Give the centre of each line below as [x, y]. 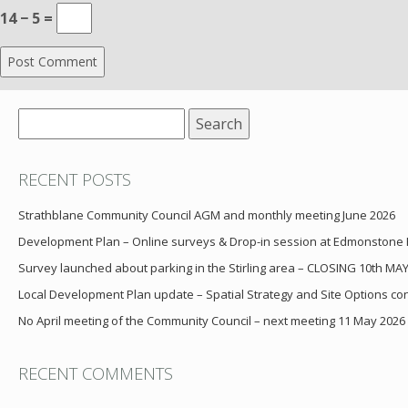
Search [41, 121]
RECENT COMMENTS [96, 373]
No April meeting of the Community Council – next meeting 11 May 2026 [212, 321]
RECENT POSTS [75, 179]
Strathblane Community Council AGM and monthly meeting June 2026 [207, 215]
